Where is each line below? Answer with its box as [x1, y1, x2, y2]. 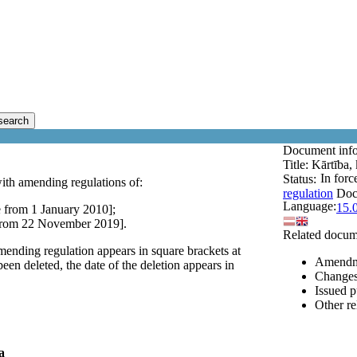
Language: [283, 199, 336, 213]
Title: [283, 158, 312, 171]
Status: [283, 172, 316, 186]
